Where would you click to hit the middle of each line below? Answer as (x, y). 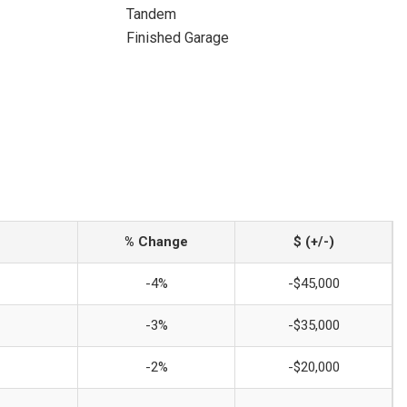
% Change (156, 242)
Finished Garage (177, 38)
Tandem (151, 14)
